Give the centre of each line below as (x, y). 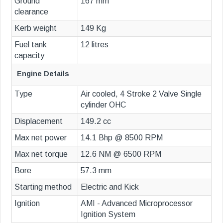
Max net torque (41, 154)
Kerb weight (36, 28)
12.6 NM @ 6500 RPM (121, 154)
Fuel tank (31, 45)
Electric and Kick (110, 187)
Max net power (41, 138)
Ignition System (108, 214)
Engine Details (43, 74)
